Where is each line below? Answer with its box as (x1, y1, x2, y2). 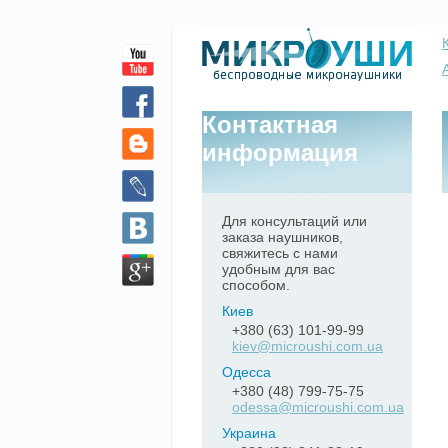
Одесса (222, 364, 271, 380)
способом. (222, 277, 290, 293)
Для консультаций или (222, 213, 367, 229)
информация (202, 139, 358, 166)
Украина (222, 425, 276, 441)
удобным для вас (222, 261, 335, 277)
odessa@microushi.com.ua (232, 399, 404, 415)
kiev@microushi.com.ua (232, 338, 383, 354)
